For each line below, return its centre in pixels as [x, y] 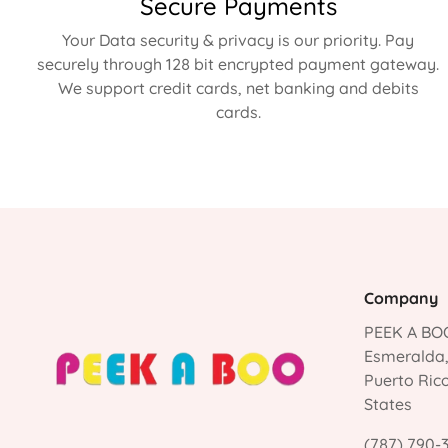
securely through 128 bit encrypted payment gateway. [238, 64]
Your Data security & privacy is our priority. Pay [238, 40]
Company [401, 298]
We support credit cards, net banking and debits [238, 88]
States [388, 404]
